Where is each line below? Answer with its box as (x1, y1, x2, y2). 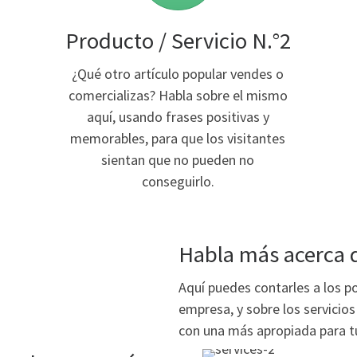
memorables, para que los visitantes (70, 128, 286, 147)
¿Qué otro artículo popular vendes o (72, 64, 284, 83)
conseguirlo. (141, 171, 214, 190)
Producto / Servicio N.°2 (65, 25, 291, 55)
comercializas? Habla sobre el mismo (68, 85, 288, 104)
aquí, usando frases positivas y (86, 107, 269, 126)
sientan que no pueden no (101, 150, 255, 169)
